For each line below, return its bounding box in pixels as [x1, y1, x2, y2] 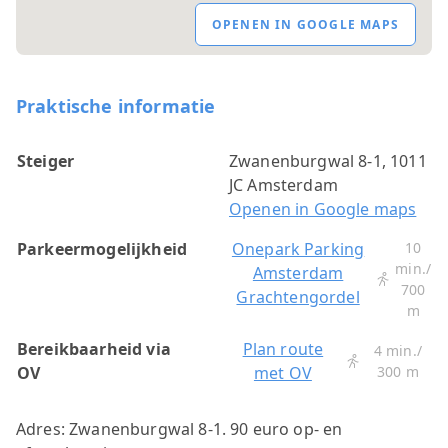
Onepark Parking [231, 238, 365, 261]
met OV [253, 362, 312, 385]
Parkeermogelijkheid [17, 238, 188, 261]
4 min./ [373, 341, 422, 361]
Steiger [17, 150, 75, 173]
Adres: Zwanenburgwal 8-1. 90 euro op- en [16, 418, 343, 441]
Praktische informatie [16, 94, 216, 119]
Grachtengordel [236, 286, 360, 309]
